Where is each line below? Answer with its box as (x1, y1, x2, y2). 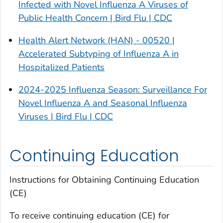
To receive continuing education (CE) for (9, 209, 169, 222)
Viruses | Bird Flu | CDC (18, 111, 113, 123)
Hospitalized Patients (18, 61, 105, 74)
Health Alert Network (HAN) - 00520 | (18, 34, 175, 47)
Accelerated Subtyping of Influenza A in (18, 48, 179, 60)
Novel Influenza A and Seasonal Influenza (18, 97, 187, 110)
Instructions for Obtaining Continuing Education (9, 173, 199, 186)
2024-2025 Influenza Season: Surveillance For (18, 84, 207, 96)
